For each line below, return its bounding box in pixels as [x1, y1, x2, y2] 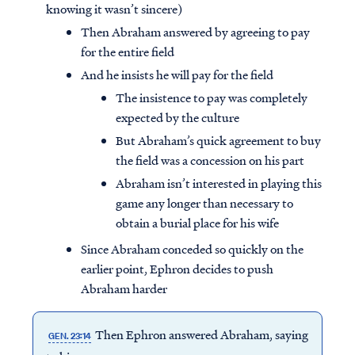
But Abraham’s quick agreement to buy [116, 132, 321, 150]
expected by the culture [116, 109, 239, 127]
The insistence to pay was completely [116, 89, 307, 107]
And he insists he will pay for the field [81, 66, 273, 84]
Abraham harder [81, 280, 167, 298]
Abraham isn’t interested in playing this [116, 174, 322, 193]
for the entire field [81, 43, 174, 61]
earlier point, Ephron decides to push [81, 260, 273, 278]
